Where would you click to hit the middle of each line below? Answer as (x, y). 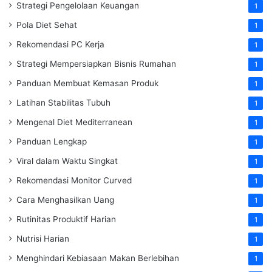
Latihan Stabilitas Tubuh (63, 103)
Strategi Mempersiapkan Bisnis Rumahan (96, 64)
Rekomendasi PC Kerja (60, 45)
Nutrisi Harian (43, 239)
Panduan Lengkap (52, 142)
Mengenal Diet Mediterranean (74, 122)
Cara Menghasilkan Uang (65, 200)
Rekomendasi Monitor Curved (74, 181)
